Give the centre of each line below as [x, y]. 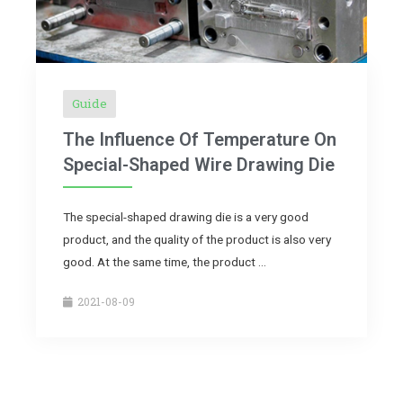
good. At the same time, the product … [165, 262]
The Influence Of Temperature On [200, 140]
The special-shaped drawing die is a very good [186, 217]
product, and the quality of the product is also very [197, 240]
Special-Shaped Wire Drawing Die [199, 165]
